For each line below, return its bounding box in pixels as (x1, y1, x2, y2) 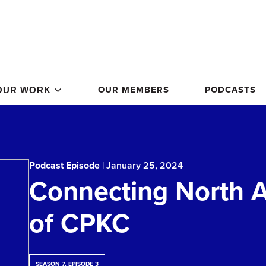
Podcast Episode (29, 159, 100, 172)
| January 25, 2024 (100, 159, 183, 172)
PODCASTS (205, 83, 256, 96)
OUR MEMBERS (98, 83, 169, 96)
